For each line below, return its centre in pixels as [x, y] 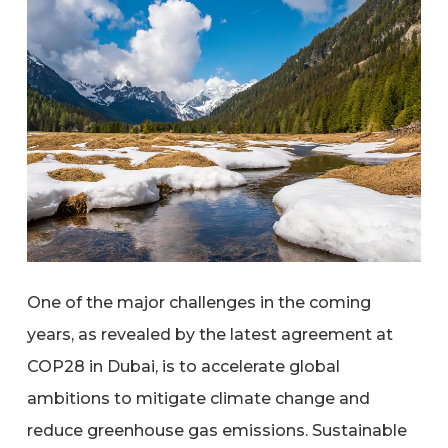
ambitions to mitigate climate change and [198, 399]
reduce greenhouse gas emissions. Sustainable [216, 431]
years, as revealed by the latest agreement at [209, 335]
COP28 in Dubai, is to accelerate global [183, 367]
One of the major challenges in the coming [198, 303]
